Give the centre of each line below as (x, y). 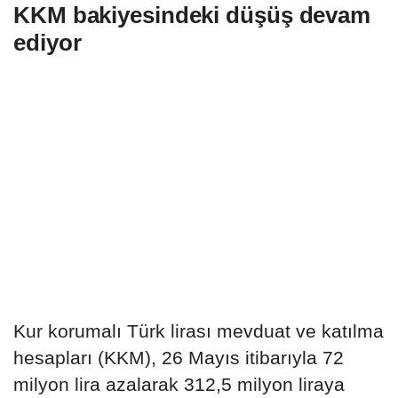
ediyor (48, 42)
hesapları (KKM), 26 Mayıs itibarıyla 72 (179, 357)
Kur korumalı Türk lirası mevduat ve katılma (199, 330)
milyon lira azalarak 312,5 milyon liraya (179, 384)
